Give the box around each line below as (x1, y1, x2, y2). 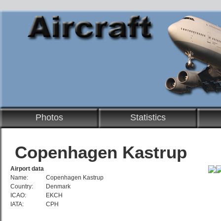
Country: (10, 183, 33, 190)
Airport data (10, 165, 44, 172)
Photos (36, 112, 63, 122)
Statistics (130, 112, 166, 122)
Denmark (46, 183, 71, 190)
